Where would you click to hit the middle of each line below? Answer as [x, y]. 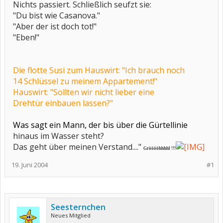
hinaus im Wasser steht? [58, 136]
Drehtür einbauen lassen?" [63, 103]
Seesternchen [78, 207]
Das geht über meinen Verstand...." [78, 147]
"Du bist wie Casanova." [56, 15]
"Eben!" [26, 37]
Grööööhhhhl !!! [160, 148]
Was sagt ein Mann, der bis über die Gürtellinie [100, 125]
